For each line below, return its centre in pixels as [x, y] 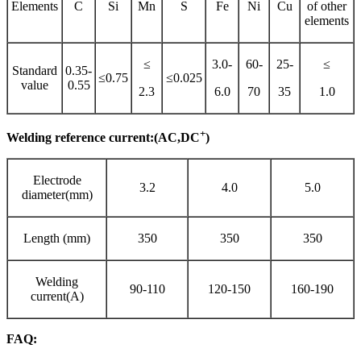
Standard [35, 71]
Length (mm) [57, 239]
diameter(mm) [57, 195]
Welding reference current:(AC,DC [103, 138]
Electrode [57, 180]
